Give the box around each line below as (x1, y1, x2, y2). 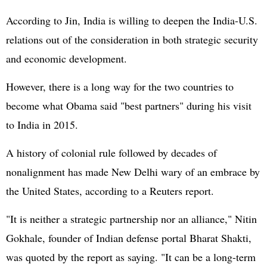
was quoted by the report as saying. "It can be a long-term (6, 250, 256, 264)
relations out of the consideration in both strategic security (6, 32, 258, 46)
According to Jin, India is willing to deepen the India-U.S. (6, 13, 257, 27)
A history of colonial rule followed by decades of (6, 145, 217, 160)
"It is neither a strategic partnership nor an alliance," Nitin (6, 212, 257, 226)
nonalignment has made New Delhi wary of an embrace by (6, 164, 260, 179)
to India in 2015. (6, 117, 78, 132)
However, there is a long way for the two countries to (6, 79, 234, 94)
